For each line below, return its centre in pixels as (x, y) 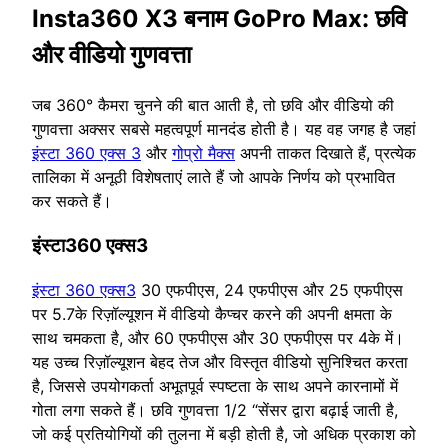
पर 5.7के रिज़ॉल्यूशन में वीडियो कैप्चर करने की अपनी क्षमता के (212, 314)
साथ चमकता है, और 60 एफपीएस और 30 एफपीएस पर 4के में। (218, 338)
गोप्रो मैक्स (203, 152)
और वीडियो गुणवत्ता (111, 55)
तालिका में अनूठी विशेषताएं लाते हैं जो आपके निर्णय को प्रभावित (213, 176)
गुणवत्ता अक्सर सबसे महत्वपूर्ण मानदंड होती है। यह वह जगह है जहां (224, 128)
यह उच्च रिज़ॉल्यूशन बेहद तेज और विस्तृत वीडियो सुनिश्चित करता (220, 362)
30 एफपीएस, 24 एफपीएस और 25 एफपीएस (269, 290)
